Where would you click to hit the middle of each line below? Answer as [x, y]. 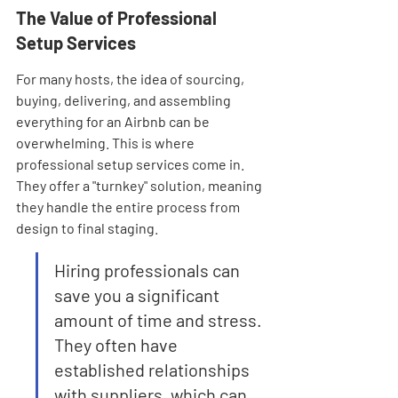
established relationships [154, 370]
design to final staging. [87, 228]
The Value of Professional [118, 18]
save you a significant [139, 295]
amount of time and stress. [160, 320]
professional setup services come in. [131, 164]
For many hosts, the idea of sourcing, [131, 79]
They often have [118, 345]
